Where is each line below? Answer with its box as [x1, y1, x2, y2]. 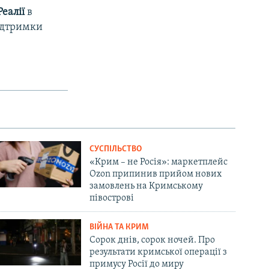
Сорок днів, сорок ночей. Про [89, 235, 216, 245]
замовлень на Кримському [89, 181, 204, 191]
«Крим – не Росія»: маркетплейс [89, 157, 228, 167]
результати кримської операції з [89, 247, 228, 257]
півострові [89, 193, 134, 203]
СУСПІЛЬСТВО [89, 144, 142, 154]
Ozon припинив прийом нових [89, 169, 222, 179]
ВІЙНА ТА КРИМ [89, 222, 150, 232]
